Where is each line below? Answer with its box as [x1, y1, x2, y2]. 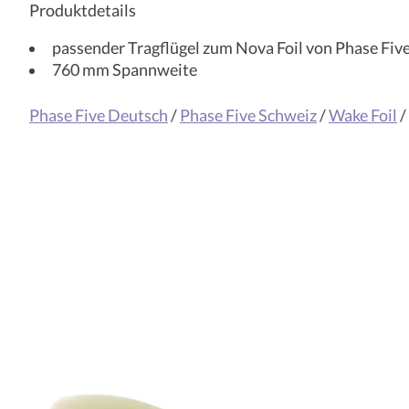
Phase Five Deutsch [29, 106, 168, 126]
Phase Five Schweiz [180, 106, 317, 126]
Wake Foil [329, 106, 397, 126]
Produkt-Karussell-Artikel [29, 294, 214, 314]
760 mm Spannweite [51, 59, 197, 79]
